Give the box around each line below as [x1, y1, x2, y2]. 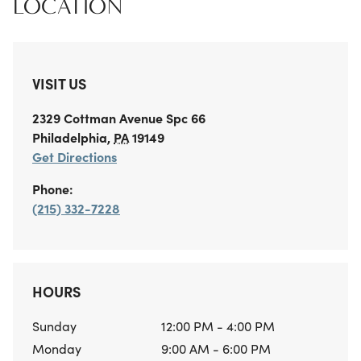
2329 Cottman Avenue [32, 109, 163, 127]
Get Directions [32, 147, 117, 166]
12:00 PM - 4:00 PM [161, 317, 275, 335]
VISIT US [32, 73, 86, 94]
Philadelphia [32, 128, 107, 147]
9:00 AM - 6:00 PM [161, 339, 271, 358]
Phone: [32, 180, 73, 198]
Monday [32, 339, 81, 358]
